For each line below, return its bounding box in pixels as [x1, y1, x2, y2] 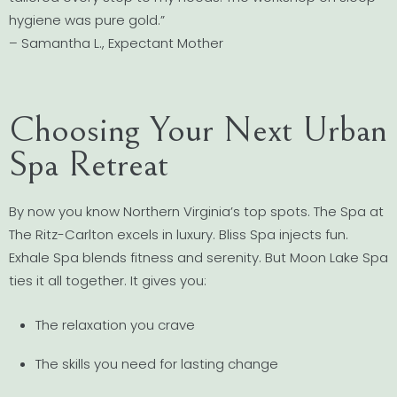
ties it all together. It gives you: [9, 270, 206, 290]
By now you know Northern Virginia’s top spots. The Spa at [9, 201, 384, 221]
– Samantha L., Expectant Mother [9, 33, 223, 52]
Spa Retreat [9, 144, 168, 186]
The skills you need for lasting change [35, 354, 278, 374]
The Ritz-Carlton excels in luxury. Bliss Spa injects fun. [9, 224, 348, 244]
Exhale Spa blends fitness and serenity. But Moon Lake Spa [9, 247, 388, 267]
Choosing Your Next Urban [9, 109, 387, 152]
